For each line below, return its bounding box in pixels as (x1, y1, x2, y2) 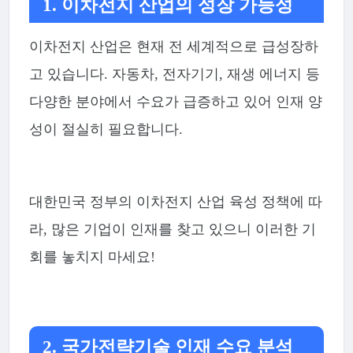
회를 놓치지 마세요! (28, 249, 155, 266)
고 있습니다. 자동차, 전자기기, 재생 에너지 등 (28, 65, 320, 82)
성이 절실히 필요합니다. (28, 121, 183, 137)
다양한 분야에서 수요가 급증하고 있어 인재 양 (28, 93, 322, 110)
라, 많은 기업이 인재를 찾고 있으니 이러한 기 (28, 221, 316, 238)
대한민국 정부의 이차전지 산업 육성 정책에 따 (28, 194, 322, 210)
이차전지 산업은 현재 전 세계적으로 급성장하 (28, 38, 318, 54)
